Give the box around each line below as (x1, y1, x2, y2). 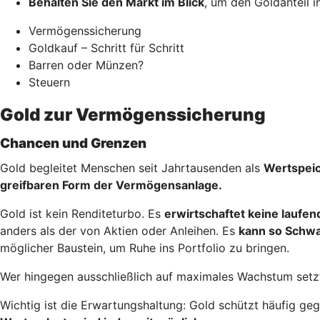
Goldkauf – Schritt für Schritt (29, 40, 184, 55)
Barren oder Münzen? (29, 57, 144, 72)
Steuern (29, 74, 70, 89)
